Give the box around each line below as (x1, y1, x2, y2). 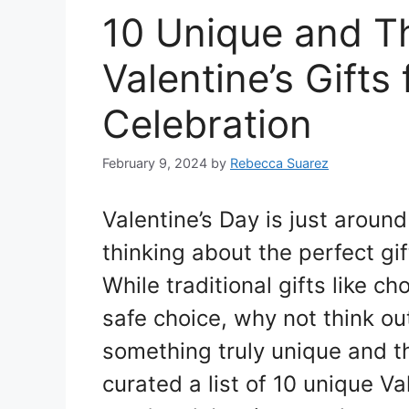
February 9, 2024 (102, 155, 207, 172)
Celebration (102, 100, 312, 147)
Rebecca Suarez (230, 155, 329, 172)
